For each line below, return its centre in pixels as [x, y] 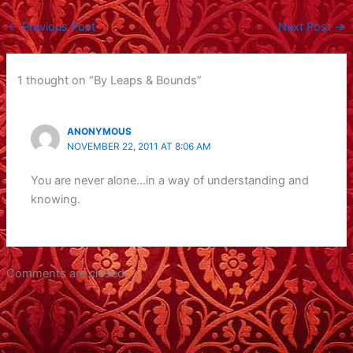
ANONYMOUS [100, 131]
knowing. [56, 200]
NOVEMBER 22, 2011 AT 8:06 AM [139, 146]
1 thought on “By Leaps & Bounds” [110, 80]
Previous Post [57, 27]
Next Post [307, 27]
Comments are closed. [67, 273]
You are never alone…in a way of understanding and [170, 181]
